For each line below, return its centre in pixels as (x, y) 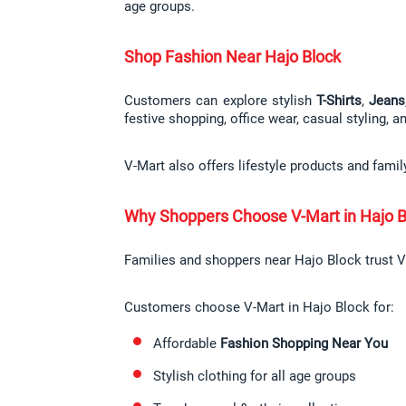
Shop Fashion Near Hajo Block (232, 57)
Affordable (187, 344)
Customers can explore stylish (220, 101)
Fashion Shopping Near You (304, 344)
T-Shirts (339, 101)
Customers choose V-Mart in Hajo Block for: (259, 308)
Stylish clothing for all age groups (255, 377)
